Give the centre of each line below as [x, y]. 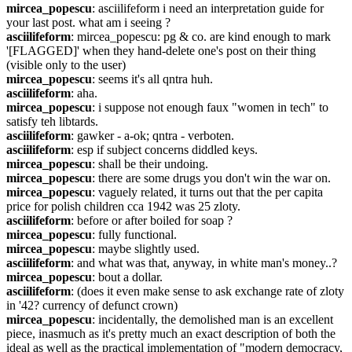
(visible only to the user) [66, 65]
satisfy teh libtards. [52, 121]
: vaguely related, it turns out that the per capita [207, 192]
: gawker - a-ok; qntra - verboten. [152, 136]
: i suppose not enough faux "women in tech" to [210, 107]
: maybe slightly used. [146, 249]
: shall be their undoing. [150, 164]
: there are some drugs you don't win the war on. [211, 178]
